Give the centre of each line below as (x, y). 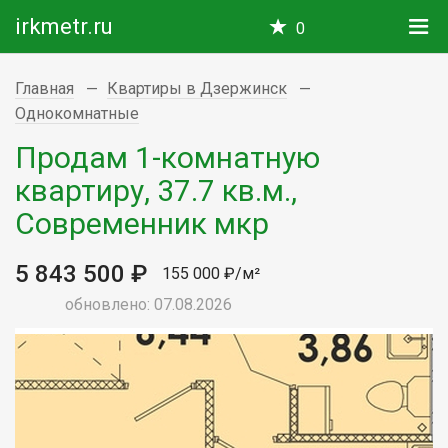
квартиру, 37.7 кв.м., (156, 190)
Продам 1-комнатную (167, 157)
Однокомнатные (77, 113)
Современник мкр (142, 223)
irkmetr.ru (64, 26)
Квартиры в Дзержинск (197, 88)
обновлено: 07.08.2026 (148, 304)
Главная (44, 88)
